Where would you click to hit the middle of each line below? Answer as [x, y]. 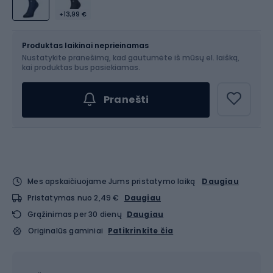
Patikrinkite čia [141, 231]
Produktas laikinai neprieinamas [85, 45]
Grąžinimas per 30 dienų [75, 214]
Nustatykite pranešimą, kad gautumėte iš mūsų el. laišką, [131, 58]
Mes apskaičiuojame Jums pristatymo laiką [112, 181]
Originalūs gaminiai [66, 231]
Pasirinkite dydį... [62, 62]
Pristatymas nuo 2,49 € [73, 198]
